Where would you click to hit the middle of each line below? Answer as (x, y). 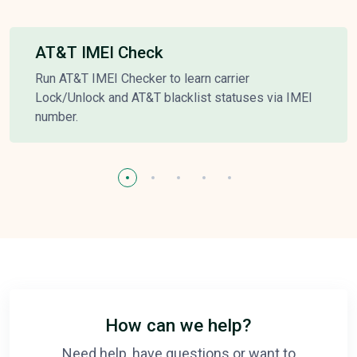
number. (57, 117)
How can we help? (178, 326)
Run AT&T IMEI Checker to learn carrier (142, 79)
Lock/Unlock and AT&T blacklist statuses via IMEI (174, 98)
